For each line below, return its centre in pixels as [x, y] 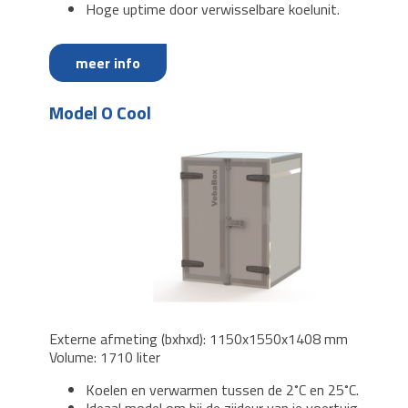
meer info [108, 63]
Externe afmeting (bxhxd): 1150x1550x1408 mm [199, 339]
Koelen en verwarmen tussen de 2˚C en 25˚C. [222, 390]
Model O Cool [100, 113]
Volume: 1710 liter [107, 357]
